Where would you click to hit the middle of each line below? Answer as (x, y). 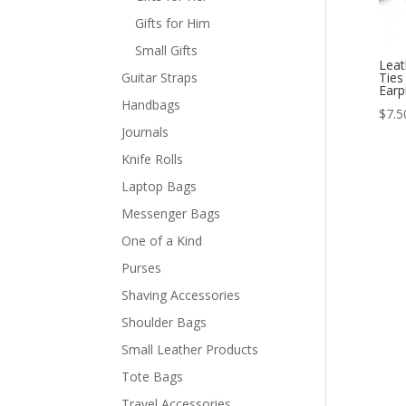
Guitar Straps (160, 77)
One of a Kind (162, 241)
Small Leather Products (190, 349)
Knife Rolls (153, 159)
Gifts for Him (173, 23)
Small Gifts (167, 50)
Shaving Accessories (181, 295)
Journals (145, 132)
